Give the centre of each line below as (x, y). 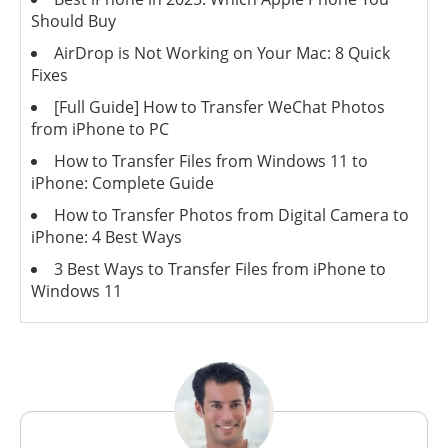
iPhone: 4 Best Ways (106, 237)
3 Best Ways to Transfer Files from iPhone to (220, 269)
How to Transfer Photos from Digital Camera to (231, 215)
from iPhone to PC (100, 129)
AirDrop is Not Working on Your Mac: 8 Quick (222, 53)
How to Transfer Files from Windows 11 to (211, 161)
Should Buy (73, 21)
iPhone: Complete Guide (122, 183)
